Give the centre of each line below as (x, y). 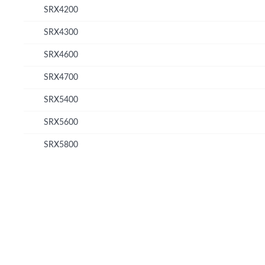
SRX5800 (61, 145)
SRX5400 (61, 100)
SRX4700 (61, 77)
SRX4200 (61, 10)
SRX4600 (61, 55)
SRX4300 (61, 32)
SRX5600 (61, 122)
